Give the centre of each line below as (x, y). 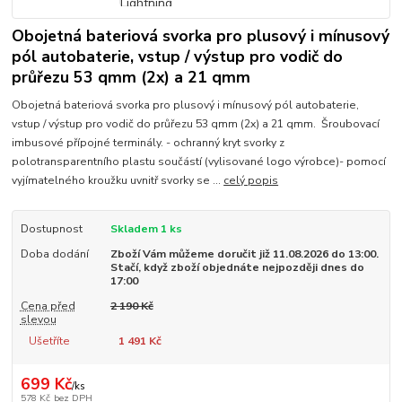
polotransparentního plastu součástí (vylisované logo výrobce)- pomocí (199, 162)
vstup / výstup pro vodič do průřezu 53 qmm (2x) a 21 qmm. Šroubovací (196, 124)
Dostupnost (51, 229)
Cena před (48, 306)
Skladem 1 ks (146, 229)
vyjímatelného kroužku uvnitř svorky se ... (118, 181)
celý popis (251, 181)
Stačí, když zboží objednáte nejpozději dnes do (237, 268)
